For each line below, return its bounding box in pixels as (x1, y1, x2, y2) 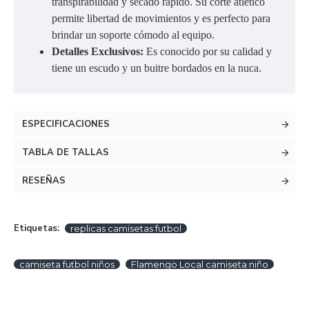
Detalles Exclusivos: (52, 46, 146, 57)
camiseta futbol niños (19, 259, 114, 270)
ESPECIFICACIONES (22, 118, 110, 130)
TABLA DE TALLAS (22, 146, 109, 159)
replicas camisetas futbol (70, 223, 181, 234)
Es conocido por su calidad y (146, 46, 272, 57)
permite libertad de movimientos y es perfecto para (52, 12, 270, 24)
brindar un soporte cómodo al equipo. (52, 29, 215, 41)
